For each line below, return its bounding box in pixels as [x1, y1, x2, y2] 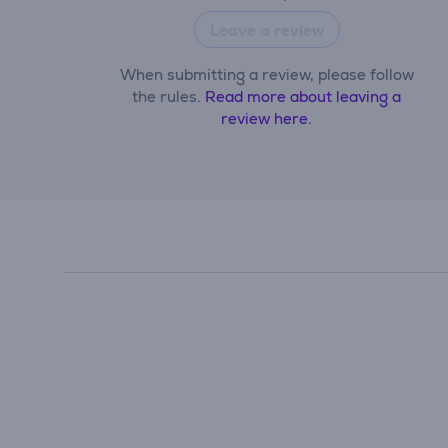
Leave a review [209, 21, 324, 40]
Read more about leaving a [205, 87, 402, 106]
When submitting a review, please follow [119, 65, 414, 84]
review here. [221, 109, 313, 128]
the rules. [132, 87, 206, 106]
